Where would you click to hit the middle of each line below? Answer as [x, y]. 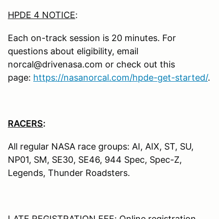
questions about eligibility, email [73, 51]
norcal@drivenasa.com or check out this [91, 65]
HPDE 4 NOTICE [42, 15]
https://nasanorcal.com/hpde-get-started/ [120, 78]
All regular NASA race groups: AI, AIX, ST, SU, [101, 147]
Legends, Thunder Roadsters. [69, 173]
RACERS [25, 124]
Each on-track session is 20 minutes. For [92, 38]
